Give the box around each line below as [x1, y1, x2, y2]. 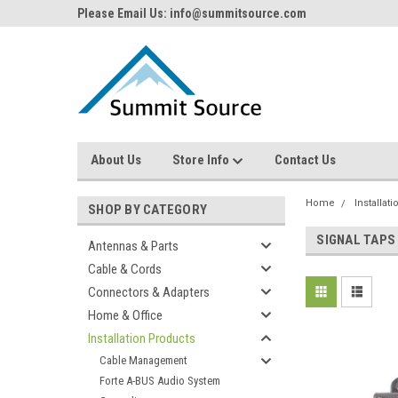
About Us [91, 152, 141, 168]
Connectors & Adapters [88, 284, 210, 300]
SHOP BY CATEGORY [88, 202, 207, 218]
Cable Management [99, 354, 187, 367]
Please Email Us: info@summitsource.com [77, 6, 306, 20]
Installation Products [88, 330, 195, 346]
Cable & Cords [88, 261, 162, 277]
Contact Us [275, 152, 336, 168]
